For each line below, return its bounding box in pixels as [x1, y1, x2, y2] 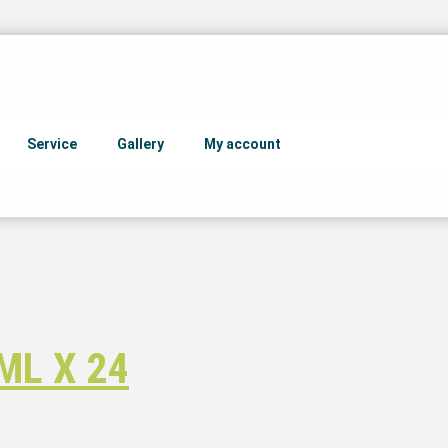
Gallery [117, 136, 164, 153]
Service [27, 136, 77, 153]
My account [204, 136, 281, 153]
